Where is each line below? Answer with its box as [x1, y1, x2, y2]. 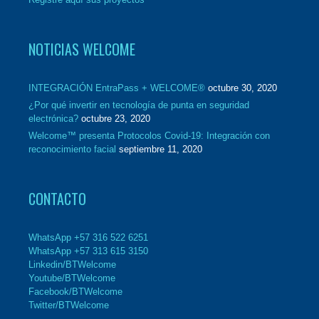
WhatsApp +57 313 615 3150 [28, 245, 148, 256]
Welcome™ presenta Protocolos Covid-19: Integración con [28, 130, 270, 141]
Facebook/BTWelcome [28, 286, 122, 297]
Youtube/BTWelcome [28, 272, 115, 283]
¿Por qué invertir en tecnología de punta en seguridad [28, 99, 249, 110]
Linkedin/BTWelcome [28, 258, 116, 270]
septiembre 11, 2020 [119, 143, 202, 155]
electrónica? [28, 113, 78, 124]
